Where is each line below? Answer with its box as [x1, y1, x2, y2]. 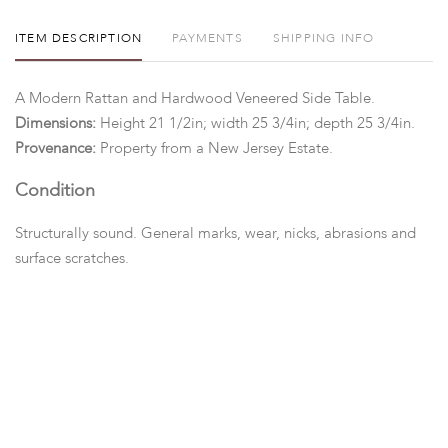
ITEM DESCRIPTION [15, 32, 143, 45]
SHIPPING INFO [272, 32, 375, 45]
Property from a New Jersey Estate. [100, 141, 333, 156]
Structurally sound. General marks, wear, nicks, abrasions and [15, 226, 416, 241]
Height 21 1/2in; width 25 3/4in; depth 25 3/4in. [100, 116, 415, 131]
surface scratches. [15, 251, 129, 266]
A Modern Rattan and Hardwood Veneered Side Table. [15, 91, 375, 106]
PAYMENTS [172, 32, 243, 45]
